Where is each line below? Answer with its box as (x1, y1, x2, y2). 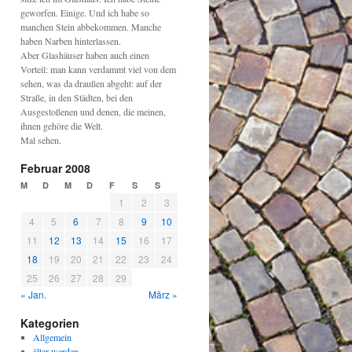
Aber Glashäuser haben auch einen (20, 49, 149, 61)
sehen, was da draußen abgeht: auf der (20, 77, 162, 90)
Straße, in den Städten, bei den (20, 91, 133, 104)
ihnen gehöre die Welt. (20, 119, 103, 132)
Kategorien (20, 315, 79, 331)
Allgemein (32, 331, 71, 343)
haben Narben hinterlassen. (20, 35, 121, 47)
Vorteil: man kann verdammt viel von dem (20, 63, 176, 75)
